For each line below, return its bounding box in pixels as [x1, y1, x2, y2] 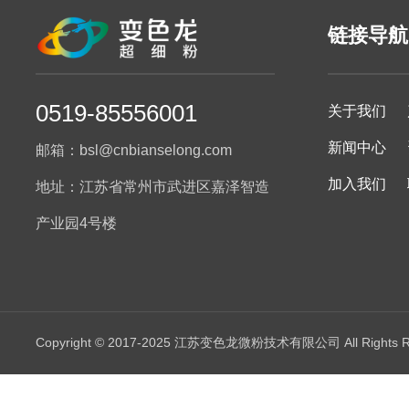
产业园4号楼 [36, 215, 118, 231]
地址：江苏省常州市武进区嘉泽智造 [36, 178, 270, 194]
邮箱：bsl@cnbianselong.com [36, 142, 233, 158]
